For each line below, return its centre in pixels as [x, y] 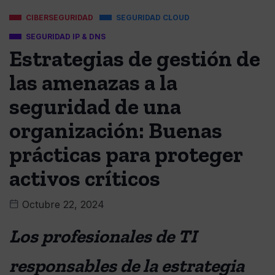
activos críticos [85, 179]
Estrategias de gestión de [135, 59]
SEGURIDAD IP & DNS [66, 37]
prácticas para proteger [126, 155]
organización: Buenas [116, 131]
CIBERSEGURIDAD [60, 18]
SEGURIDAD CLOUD [153, 18]
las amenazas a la [93, 83]
